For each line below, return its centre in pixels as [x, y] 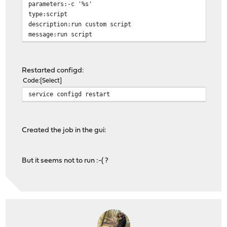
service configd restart [69, 94]
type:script [48, 14]
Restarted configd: [53, 71]
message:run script [61, 34]
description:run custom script [80, 24]
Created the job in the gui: [64, 131]
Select [51, 81]
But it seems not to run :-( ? [65, 161]
